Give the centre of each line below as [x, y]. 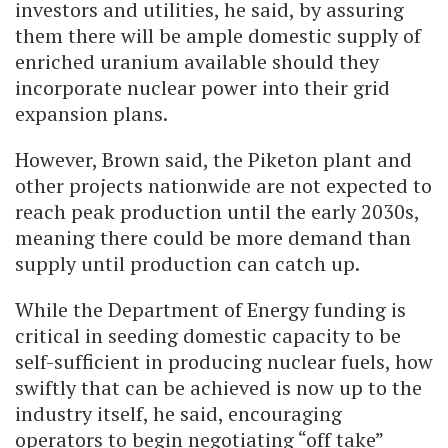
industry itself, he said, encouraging [178, 414]
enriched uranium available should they [197, 62]
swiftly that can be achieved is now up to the [218, 388]
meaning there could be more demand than [213, 238]
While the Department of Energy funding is [210, 310]
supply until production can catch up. [187, 264]
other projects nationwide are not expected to [223, 186]
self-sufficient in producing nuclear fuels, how [224, 362]
